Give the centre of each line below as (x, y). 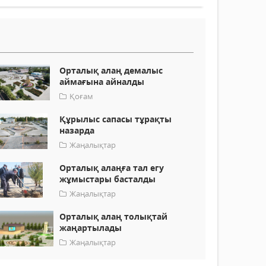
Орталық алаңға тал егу (112, 168)
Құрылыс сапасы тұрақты (116, 119)
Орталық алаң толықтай (114, 217)
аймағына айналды (102, 82)
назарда (77, 131)
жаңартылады (91, 228)
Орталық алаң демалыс (111, 71)
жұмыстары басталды (108, 179)
